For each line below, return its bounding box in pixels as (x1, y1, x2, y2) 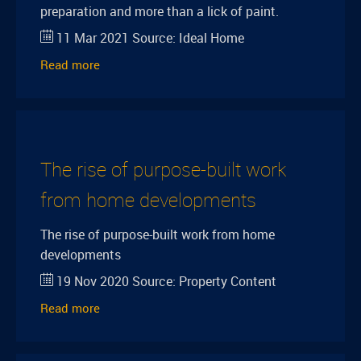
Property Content (179, 272, 276, 290)
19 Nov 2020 (56, 272, 129, 290)
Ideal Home (179, 29, 244, 47)
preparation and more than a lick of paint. (40, 2, 279, 20)
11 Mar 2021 (56, 29, 129, 47)
